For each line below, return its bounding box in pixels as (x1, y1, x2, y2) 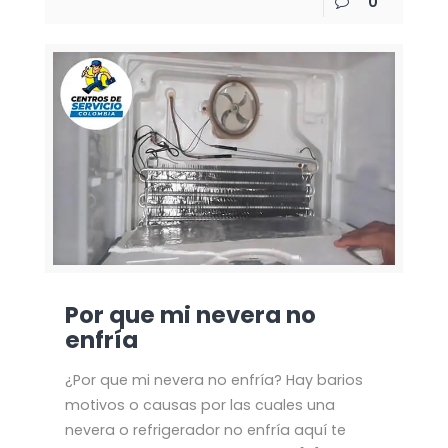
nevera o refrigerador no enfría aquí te (64, 419, 346, 440)
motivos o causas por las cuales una (64, 394, 335, 415)
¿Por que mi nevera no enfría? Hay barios (64, 369, 363, 390)
